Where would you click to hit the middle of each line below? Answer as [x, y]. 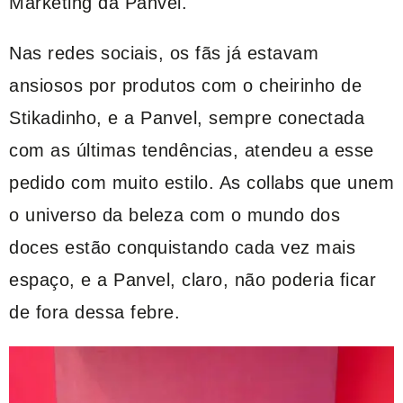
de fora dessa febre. [94, 312]
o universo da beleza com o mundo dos [175, 215]
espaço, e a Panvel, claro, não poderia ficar [193, 279]
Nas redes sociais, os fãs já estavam [164, 53]
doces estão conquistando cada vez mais [182, 247]
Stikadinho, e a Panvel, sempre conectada [187, 117]
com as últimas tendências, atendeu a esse [192, 150]
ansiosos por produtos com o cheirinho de [185, 85]
